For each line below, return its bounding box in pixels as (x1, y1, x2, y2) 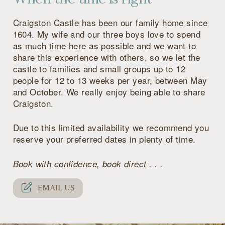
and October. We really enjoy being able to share (13, 85, 205, 98)
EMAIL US (37, 182, 74, 194)
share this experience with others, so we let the (13, 50, 200, 63)
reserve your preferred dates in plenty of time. (13, 133, 196, 146)
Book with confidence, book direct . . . (13, 157, 163, 170)
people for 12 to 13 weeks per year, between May (13, 73, 207, 86)
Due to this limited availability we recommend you (13, 121, 209, 134)
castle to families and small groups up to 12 (13, 62, 186, 75)
